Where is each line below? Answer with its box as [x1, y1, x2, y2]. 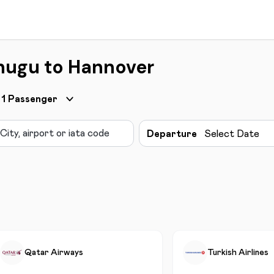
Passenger [8, 94, 57, 104]
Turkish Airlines [207, 248, 268, 257]
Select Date [204, 129, 259, 139]
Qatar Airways [24, 248, 83, 257]
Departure [146, 129, 197, 139]
